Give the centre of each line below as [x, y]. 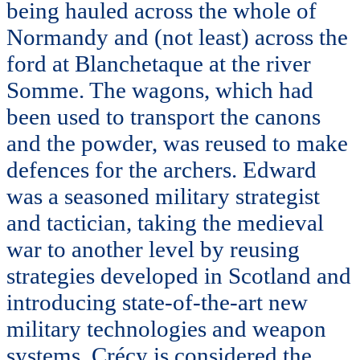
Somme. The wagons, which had [160, 90]
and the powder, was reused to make [177, 143]
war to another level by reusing [153, 249]
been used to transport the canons [164, 116]
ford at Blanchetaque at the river [159, 63]
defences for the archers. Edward [162, 169]
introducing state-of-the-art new [157, 302]
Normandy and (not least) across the [177, 37]
